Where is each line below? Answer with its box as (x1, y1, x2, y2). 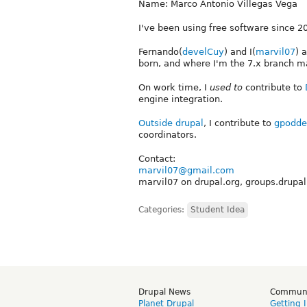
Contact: (138, 153, 175, 164)
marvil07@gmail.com (138, 164, 234, 175)
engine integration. (138, 93, 223, 104)
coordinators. (138, 129, 197, 140)
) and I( (224, 46, 256, 57)
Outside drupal (138, 117, 204, 128)
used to (210, 82, 243, 93)
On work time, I (138, 82, 210, 93)
